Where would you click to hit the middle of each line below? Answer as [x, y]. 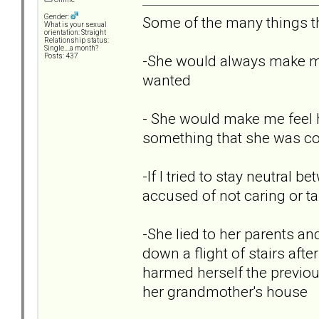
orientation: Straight [75, 33]
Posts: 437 [61, 56]
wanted [167, 80]
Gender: [57, 17]
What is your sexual [75, 25]
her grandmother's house [225, 291]
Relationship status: [77, 41]
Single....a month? [71, 48]
